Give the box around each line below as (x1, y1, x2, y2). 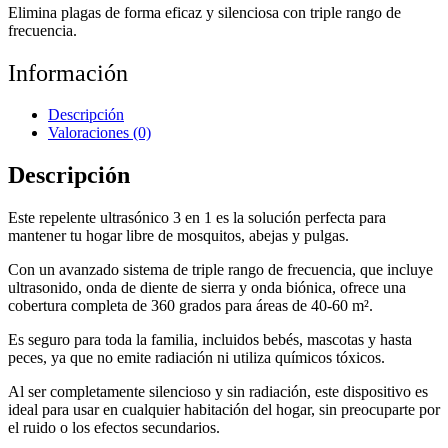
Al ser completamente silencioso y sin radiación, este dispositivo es (8, 383, 428, 401)
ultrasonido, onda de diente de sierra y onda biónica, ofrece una (8, 279, 406, 297)
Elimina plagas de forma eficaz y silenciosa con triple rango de (8, 3, 401, 21)
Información (8, 59, 128, 86)
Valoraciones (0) (48, 124, 151, 142)
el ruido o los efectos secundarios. (8, 419, 220, 437)
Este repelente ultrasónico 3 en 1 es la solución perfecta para (8, 209, 386, 227)
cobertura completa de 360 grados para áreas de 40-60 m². (8, 297, 373, 315)
